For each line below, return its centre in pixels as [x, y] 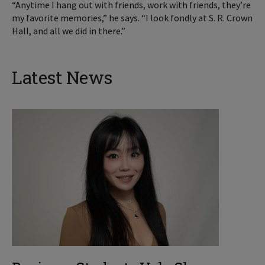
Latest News [62, 77]
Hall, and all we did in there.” [69, 31]
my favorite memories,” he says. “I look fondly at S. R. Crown [132, 18]
